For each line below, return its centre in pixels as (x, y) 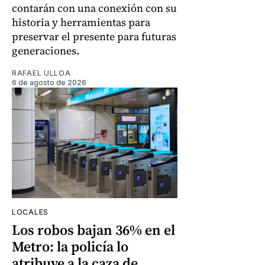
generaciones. (46, 50)
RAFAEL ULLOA (41, 73)
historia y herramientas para (81, 22)
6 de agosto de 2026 (49, 82)
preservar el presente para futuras (94, 36)
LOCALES (30, 212)
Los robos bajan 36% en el (93, 230)
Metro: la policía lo (70, 246)
